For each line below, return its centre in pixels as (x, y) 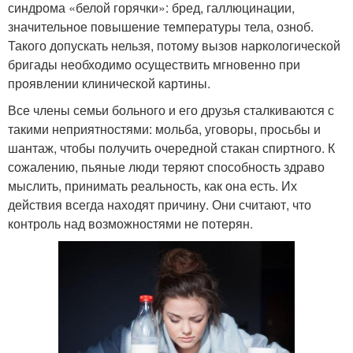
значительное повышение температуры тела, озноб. (161, 27)
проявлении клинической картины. (109, 84)
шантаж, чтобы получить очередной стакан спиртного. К (171, 148)
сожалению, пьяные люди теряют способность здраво (166, 167)
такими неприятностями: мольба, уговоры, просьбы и (164, 129)
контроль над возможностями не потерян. (130, 224)
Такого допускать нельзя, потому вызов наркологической (174, 46)
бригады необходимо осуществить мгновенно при (154, 65)
